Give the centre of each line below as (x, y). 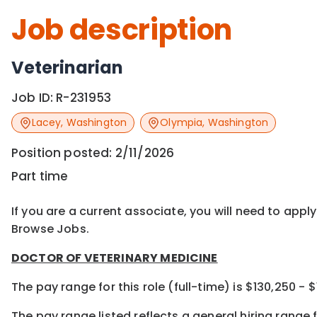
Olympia (181, 123)
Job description (122, 30)
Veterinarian (67, 68)
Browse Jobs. (50, 229)
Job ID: (34, 98)
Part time (40, 177)
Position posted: (63, 153)
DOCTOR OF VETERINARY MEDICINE (115, 258)
